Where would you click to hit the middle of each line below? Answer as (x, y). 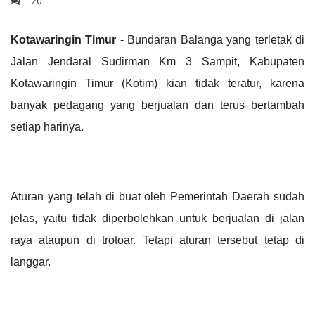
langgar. (31, 262)
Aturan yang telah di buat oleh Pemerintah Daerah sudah (157, 197)
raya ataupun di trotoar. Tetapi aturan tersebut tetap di (157, 240)
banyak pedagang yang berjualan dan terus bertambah (157, 105)
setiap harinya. (47, 127)
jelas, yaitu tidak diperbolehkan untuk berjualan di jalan (157, 219)
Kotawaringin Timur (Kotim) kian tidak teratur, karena (157, 84)
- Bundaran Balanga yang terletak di (211, 40)
